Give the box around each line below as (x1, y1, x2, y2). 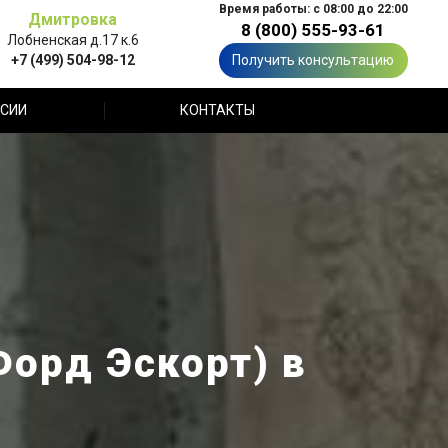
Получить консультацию (232, 52, 394, 68)
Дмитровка (28, 9, 117, 29)
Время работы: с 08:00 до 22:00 (218, 2, 408, 16)
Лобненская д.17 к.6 (6, 31, 139, 48)
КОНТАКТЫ (179, 102, 255, 118)
